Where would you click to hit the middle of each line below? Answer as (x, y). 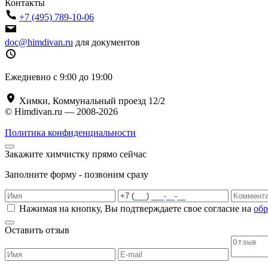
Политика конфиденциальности (70, 133)
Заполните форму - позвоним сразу (77, 175)
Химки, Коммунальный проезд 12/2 (91, 101)
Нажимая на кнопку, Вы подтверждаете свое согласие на (136, 209)
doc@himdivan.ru (39, 42)
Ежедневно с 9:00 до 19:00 (59, 77)
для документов (108, 42)
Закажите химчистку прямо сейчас (76, 154)
